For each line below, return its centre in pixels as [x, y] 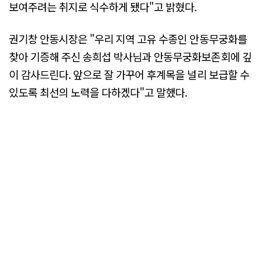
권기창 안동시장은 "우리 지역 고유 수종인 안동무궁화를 [128, 38]
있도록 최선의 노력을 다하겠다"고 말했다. [98, 92]
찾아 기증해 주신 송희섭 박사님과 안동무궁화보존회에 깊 [130, 56]
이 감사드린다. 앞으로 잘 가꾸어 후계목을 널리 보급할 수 [129, 74]
